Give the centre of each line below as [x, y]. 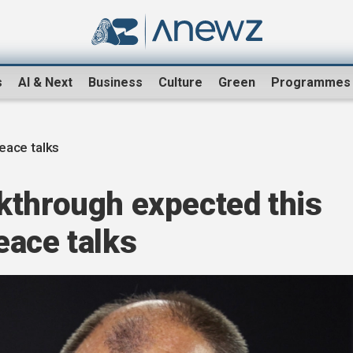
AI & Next [45, 83]
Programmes [311, 83]
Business [115, 83]
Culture [180, 83]
